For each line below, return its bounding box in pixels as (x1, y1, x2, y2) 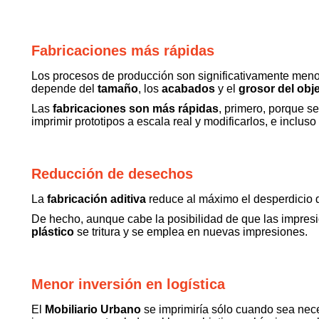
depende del (31, 83, 98, 95)
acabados (162, 83, 215, 95)
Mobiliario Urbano (45, 303, 141, 315)
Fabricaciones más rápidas (31, 43, 214, 58)
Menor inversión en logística (31, 276, 225, 292)
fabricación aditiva (47, 193, 146, 205)
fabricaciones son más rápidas (53, 103, 219, 115)
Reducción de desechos (31, 166, 193, 182)
